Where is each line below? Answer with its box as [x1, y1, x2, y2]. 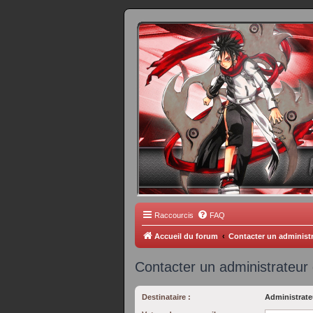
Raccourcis [154, 211, 194, 219]
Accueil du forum [154, 232, 218, 240]
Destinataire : [142, 293, 191, 301]
